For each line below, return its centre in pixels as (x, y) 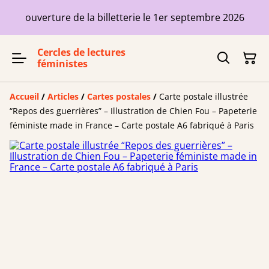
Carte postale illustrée (204, 96)
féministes (62, 64)
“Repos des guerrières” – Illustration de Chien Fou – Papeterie (133, 111)
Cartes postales (119, 96)
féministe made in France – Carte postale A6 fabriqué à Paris (132, 125)
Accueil (24, 96)
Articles (63, 96)
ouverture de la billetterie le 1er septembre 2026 (134, 17)
